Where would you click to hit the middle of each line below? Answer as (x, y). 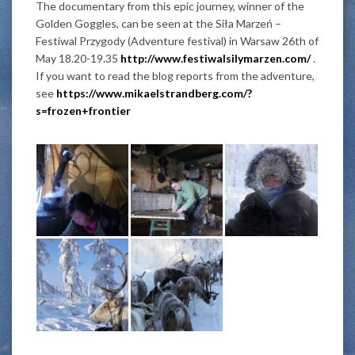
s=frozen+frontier (83, 111)
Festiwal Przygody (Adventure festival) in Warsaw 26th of (177, 41)
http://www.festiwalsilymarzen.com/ (216, 59)
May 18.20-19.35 (78, 59)
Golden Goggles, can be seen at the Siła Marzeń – (158, 24)
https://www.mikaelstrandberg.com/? (154, 94)
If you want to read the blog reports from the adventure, (175, 76)
